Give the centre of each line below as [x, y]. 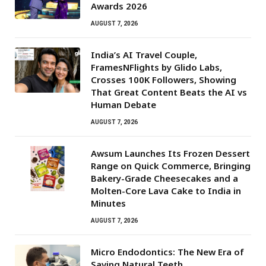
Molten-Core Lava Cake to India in [166, 191]
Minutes [108, 203]
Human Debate [123, 105]
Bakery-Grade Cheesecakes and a [164, 178]
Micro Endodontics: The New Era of [167, 252]
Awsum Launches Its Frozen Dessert [170, 153]
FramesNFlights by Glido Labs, [156, 67]
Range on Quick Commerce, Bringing [171, 166]
